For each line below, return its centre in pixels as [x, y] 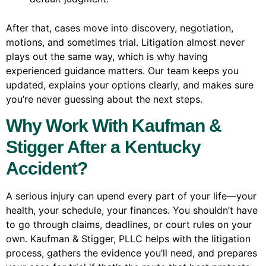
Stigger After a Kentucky [104, 147]
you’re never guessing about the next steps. [104, 99]
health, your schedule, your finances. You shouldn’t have [132, 210]
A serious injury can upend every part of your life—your [131, 196]
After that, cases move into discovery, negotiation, [120, 28]
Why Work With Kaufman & [114, 125]
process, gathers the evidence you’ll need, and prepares [132, 253]
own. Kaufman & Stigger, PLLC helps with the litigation [128, 238]
